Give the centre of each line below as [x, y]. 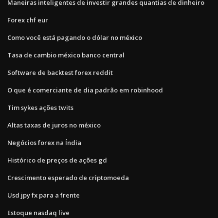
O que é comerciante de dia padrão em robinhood [85, 90]
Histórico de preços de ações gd [57, 160]
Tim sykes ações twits [40, 107]
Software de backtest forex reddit [60, 72]
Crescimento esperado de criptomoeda [68, 177]
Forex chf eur [28, 20]
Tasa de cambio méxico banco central [66, 55]
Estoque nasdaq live [38, 212]
